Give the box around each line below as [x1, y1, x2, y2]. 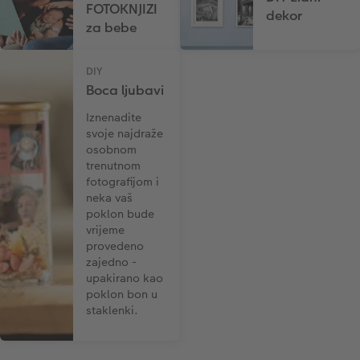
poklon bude [86, 206, 155, 223]
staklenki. [86, 302, 139, 319]
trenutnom [86, 157, 141, 174]
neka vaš [86, 190, 133, 207]
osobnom [86, 141, 137, 158]
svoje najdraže [86, 125, 164, 142]
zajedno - [86, 254, 137, 271]
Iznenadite [86, 109, 142, 126]
